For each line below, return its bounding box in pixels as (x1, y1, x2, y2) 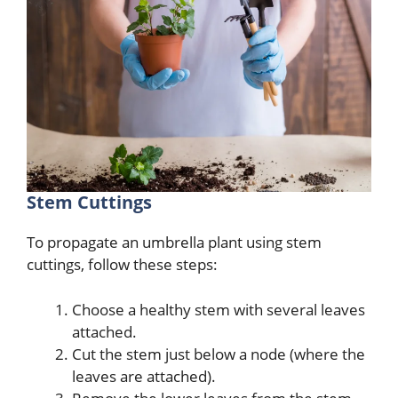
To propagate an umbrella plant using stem (27, 232, 322, 253)
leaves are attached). (72, 365, 216, 386)
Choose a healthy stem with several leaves (72, 298, 365, 320)
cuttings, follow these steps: (27, 254, 218, 275)
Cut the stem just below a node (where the (72, 343, 365, 364)
